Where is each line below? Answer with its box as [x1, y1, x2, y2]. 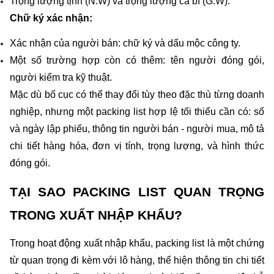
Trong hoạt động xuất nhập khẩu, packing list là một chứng [10, 237, 264, 248]
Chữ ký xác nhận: [10, 12, 92, 23]
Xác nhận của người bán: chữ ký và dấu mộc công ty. [10, 38, 240, 49]
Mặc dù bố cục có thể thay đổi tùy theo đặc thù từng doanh [10, 89, 264, 100]
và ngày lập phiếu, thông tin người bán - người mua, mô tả [10, 124, 264, 135]
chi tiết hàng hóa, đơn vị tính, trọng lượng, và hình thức [10, 141, 264, 152]
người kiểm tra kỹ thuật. [10, 72, 112, 83]
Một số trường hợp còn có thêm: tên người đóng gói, [10, 55, 264, 66]
